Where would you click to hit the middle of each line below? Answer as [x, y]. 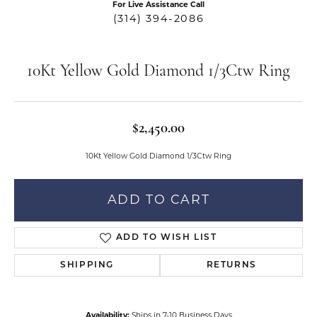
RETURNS [231, 265]
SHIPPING [87, 265]
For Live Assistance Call [158, 5]
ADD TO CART [158, 200]
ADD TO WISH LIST [166, 238]
